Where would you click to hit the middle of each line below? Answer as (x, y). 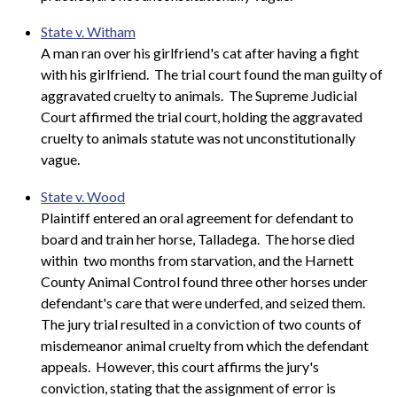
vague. (60, 160)
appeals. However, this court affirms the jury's (180, 366)
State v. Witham (88, 32)
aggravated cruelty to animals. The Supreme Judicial (199, 96)
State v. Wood (83, 196)
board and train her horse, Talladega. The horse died (198, 238)
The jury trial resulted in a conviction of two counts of (201, 323)
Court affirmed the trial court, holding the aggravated (202, 117)
